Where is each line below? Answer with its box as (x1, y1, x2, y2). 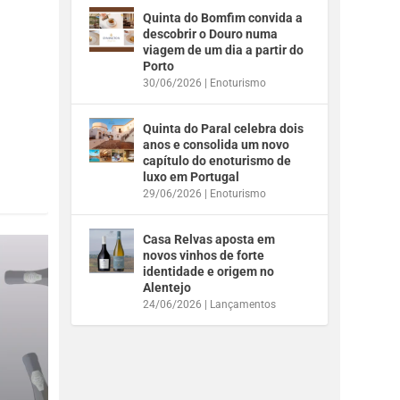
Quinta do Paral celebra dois (143, 121, 304, 136)
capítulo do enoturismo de (143, 153, 292, 168)
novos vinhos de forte (143, 247, 265, 262)
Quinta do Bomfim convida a (143, 10, 304, 25)
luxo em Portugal (143, 169, 240, 184)
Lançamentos (210, 297, 277, 311)
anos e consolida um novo (143, 137, 290, 152)
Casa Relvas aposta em (143, 231, 276, 246)
